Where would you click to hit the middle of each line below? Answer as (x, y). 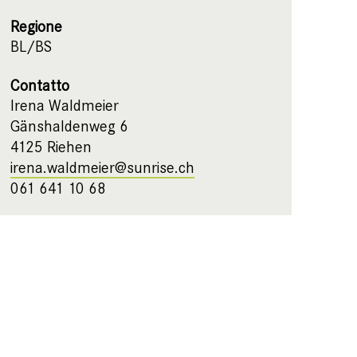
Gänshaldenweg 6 (69, 126)
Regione (36, 27)
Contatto (39, 86)
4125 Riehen (51, 147)
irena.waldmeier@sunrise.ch (102, 168)
